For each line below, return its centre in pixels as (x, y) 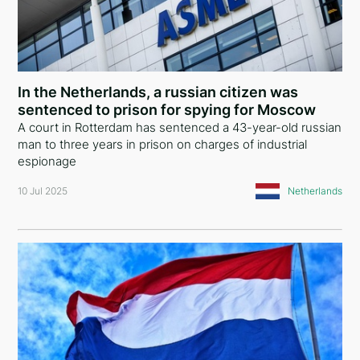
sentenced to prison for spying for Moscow (167, 110)
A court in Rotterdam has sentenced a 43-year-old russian (180, 127)
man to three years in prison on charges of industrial (163, 144)
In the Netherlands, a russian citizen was (158, 92)
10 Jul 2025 (43, 191)
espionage (47, 161)
